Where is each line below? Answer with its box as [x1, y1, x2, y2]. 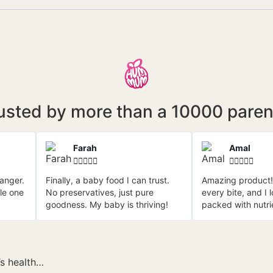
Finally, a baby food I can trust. [46, 175, 170, 186]
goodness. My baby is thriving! [46, 199, 169, 210]
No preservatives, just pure [46, 187, 154, 198]
